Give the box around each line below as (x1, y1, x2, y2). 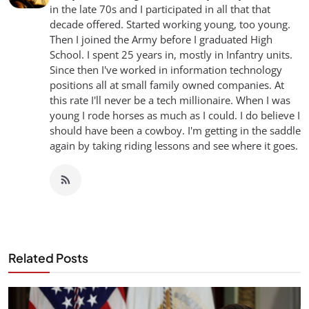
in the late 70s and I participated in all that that (50, 2, 270, 17)
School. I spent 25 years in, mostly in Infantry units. (50, 48, 292, 62)
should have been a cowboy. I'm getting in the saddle (50, 123, 301, 138)
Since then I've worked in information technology (50, 63, 282, 77)
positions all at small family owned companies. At (50, 78, 284, 92)
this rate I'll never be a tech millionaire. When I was (50, 93, 290, 108)
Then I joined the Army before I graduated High (50, 32, 272, 47)
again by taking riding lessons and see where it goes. (50, 139, 298, 153)
